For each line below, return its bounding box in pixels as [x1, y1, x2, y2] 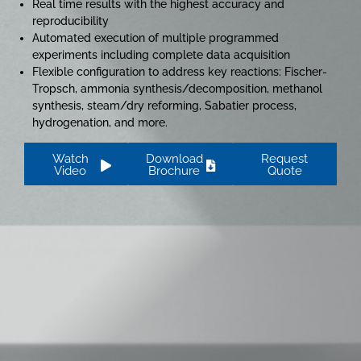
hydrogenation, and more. [32, 116, 168, 129]
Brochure [148, 164, 201, 178]
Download [145, 151, 203, 166]
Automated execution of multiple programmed [32, 31, 279, 44]
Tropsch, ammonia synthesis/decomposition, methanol [32, 82, 322, 95]
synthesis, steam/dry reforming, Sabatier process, [32, 99, 297, 112]
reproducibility [32, 15, 109, 27]
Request [261, 151, 309, 166]
